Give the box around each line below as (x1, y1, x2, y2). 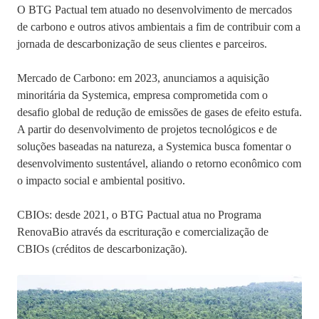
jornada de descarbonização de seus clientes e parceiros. (17, 38, 267, 51)
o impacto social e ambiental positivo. (17, 174, 185, 187)
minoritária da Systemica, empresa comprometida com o (17, 89, 268, 102)
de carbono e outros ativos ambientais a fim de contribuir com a (17, 21, 300, 33)
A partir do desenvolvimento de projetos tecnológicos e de (17, 123, 277, 136)
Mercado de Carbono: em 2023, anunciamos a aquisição (17, 72, 269, 85)
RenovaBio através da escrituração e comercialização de (17, 226, 268, 239)
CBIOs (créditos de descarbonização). (17, 243, 187, 256)
